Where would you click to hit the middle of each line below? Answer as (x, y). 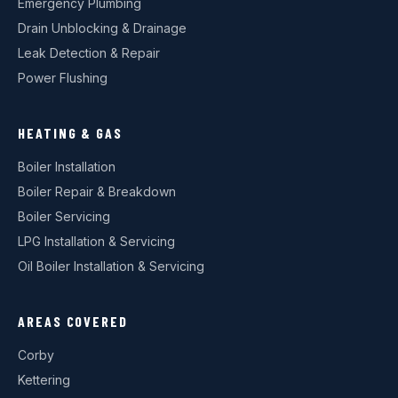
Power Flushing (63, 77)
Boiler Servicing (64, 216)
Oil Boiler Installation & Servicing (111, 266)
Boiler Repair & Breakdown (97, 191)
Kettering (44, 379)
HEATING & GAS (70, 132)
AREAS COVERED (73, 321)
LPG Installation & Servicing (96, 241)
